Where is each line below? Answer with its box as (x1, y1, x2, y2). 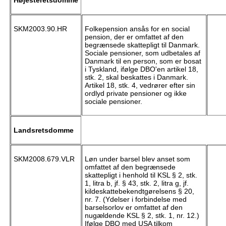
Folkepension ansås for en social (84, 25, 190, 33)
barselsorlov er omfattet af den (84, 203, 183, 212)
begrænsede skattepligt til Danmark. (84, 41, 200, 49)
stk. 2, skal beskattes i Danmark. (84, 73, 188, 82)
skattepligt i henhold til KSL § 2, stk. (84, 171, 197, 180)
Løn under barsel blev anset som (84, 155, 190, 163)
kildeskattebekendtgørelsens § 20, (84, 187, 194, 196)
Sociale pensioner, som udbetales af (84, 49, 200, 58)
